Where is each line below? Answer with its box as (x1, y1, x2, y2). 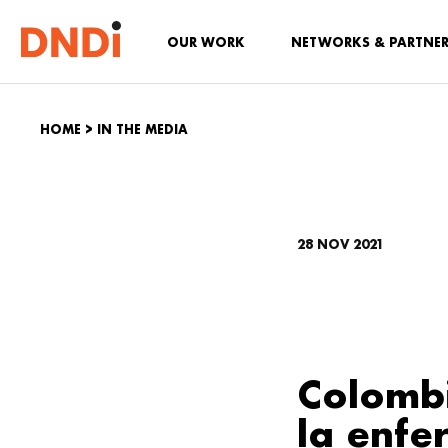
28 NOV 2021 (297, 237, 384, 252)
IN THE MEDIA (97, 122, 188, 137)
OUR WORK (167, 35, 245, 50)
